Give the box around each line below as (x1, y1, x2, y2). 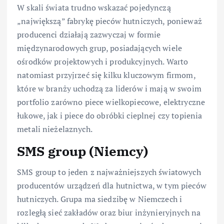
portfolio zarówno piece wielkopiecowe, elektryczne (17, 96, 205, 107)
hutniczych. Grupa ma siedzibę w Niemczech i (17, 193, 182, 205)
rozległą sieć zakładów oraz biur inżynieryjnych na (17, 207, 201, 218)
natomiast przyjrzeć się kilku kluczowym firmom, (17, 69, 195, 80)
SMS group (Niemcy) (17, 142, 148, 159)
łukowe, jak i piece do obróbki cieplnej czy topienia (17, 109, 202, 121)
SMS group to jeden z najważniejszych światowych (17, 166, 201, 178)
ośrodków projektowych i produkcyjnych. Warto (17, 55, 188, 67)
